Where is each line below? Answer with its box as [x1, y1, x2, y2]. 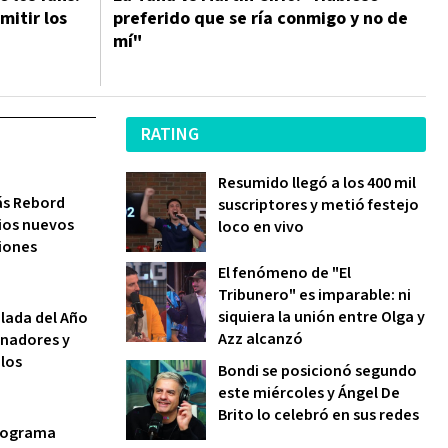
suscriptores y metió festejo [218, 194, 419, 216]
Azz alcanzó [218, 328, 303, 350]
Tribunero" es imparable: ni [218, 284, 411, 306]
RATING [141, 122, 199, 147]
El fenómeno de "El [218, 262, 351, 284]
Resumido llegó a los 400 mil [218, 172, 416, 194]
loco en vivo [218, 216, 304, 238]
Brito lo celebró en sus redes [218, 404, 419, 426]
